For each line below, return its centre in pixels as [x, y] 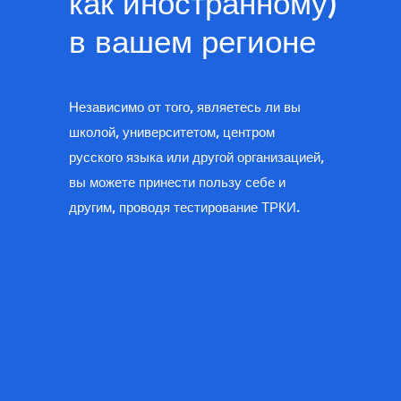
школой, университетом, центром [171, 132]
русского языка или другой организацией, [196, 158]
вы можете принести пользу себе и [177, 183]
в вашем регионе [192, 42]
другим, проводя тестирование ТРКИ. [184, 208]
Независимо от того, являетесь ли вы [184, 107]
